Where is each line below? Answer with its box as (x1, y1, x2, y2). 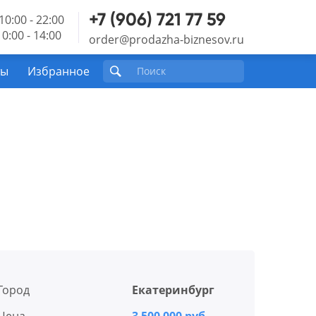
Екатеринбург (129, 282, 214, 298)
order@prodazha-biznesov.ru (89, 32, 244, 47)
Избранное (28, 63, 90, 79)
